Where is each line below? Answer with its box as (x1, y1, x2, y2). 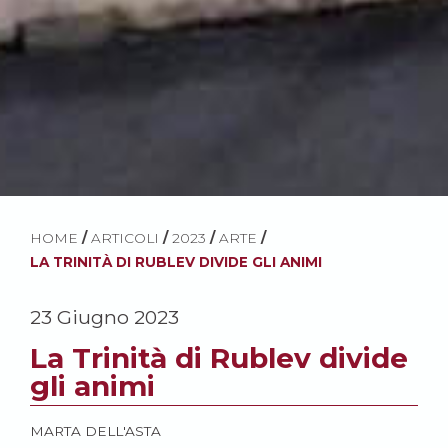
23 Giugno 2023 (30, 305, 179, 330)
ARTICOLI (91, 230, 159, 247)
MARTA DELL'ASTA (30, 423, 161, 440)
